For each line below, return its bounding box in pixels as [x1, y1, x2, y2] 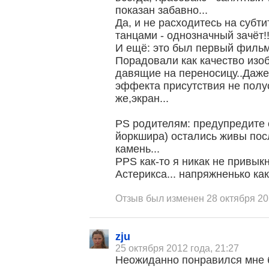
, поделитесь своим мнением [89, 216, 219, 226]
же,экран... [115, 92, 169, 104]
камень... [115, 143, 160, 155]
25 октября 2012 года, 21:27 [115, 243, 240, 253]
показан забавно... [115, 4, 208, 16]
